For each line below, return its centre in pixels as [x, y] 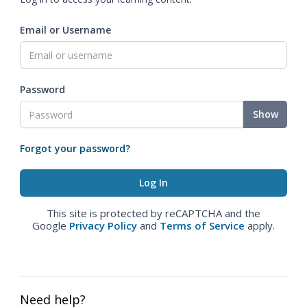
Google [51, 225]
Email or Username [65, 30]
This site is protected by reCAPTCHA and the [153, 213]
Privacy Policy [103, 225]
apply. [260, 225]
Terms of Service [202, 225]
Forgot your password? [75, 148]
